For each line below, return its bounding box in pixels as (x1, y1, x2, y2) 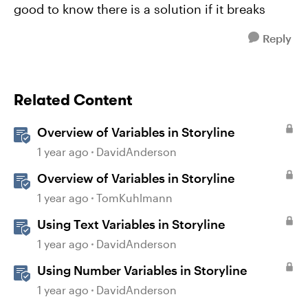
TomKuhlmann (96, 191, 173, 204)
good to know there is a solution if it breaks (14, 1, 265, 16)
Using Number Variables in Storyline (37, 263, 247, 278)
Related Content (14, 90, 132, 109)
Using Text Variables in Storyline (37, 217, 225, 232)
